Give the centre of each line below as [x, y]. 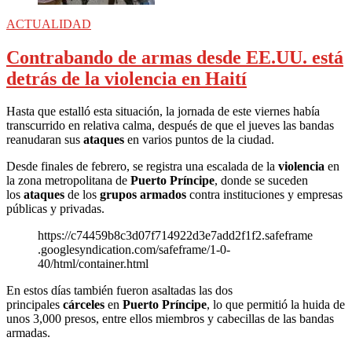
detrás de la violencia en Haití [126, 78]
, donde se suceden [261, 181]
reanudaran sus [45, 140]
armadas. [28, 333]
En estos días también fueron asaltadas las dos [119, 291]
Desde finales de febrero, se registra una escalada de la [142, 167]
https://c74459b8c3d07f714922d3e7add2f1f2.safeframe [175, 236]
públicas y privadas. [55, 209]
